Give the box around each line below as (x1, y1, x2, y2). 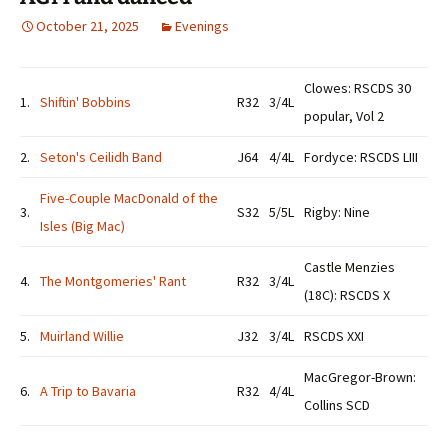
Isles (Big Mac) (40, 217, 125, 235)
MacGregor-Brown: (304, 368, 416, 386)
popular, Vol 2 (304, 107, 384, 125)
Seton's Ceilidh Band (40, 148, 162, 166)
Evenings (175, 17, 229, 35)
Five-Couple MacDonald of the (40, 189, 218, 207)
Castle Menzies (304, 258, 395, 276)
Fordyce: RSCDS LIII (304, 148, 418, 166)
